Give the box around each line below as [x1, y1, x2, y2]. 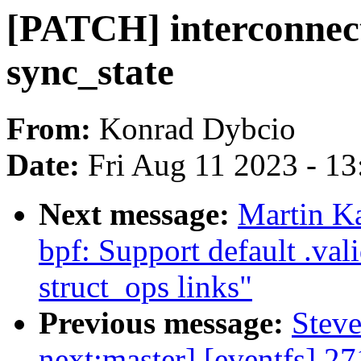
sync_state [6, 51, 174, 93]
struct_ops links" [39, 269, 252, 305]
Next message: [39, 197, 238, 232]
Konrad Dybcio [99, 111, 296, 147]
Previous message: [39, 305, 292, 341]
